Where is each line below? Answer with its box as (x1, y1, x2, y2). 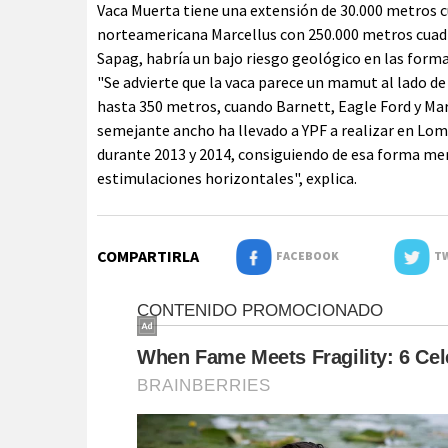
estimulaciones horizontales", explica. (97, 168, 357, 188)
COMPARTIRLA (97, 246, 199, 266)
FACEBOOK (271, 248, 339, 263)
